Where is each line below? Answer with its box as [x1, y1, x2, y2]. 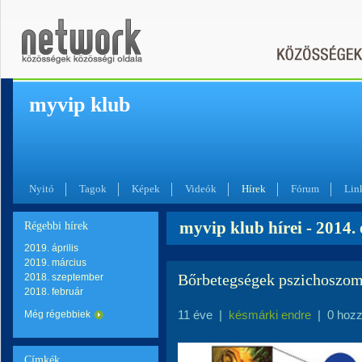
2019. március [24, 257, 86, 268]
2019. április [24, 242, 78, 254]
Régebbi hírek [24, 220, 88, 232]
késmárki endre [229, 308, 311, 322]
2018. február [24, 286, 83, 297]
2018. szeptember [24, 271, 103, 283]
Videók [185, 183, 217, 195]
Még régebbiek [24, 309, 90, 320]
